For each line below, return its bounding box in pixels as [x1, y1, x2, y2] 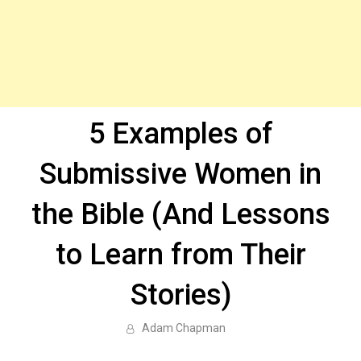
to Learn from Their [55, 238, 306, 272]
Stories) [130, 278, 231, 312]
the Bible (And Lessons [31, 197, 330, 231]
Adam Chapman [141, 322, 226, 334]
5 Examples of [88, 117, 273, 151]
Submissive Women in [39, 157, 322, 191]
